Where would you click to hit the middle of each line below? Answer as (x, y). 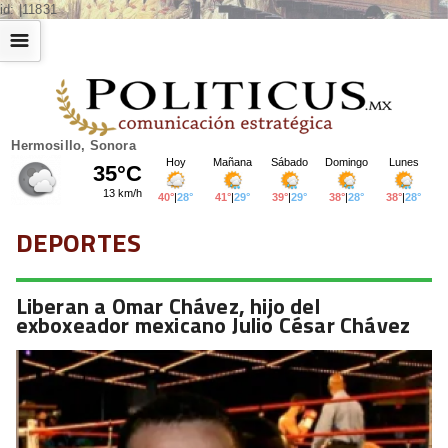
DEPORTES (78, 242)
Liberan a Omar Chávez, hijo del (167, 305)
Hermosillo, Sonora (73, 145)
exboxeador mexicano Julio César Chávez (213, 324)
